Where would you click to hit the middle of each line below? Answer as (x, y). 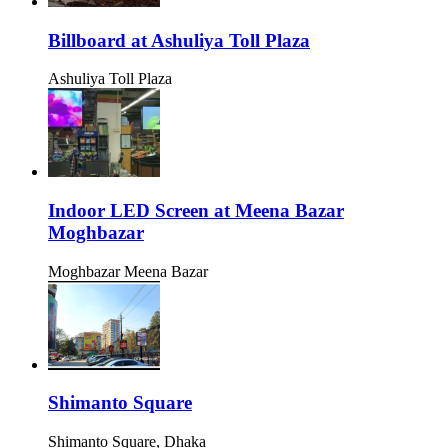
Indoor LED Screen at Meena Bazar (196, 210)
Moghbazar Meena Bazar (128, 271)
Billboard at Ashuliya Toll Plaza (179, 40)
